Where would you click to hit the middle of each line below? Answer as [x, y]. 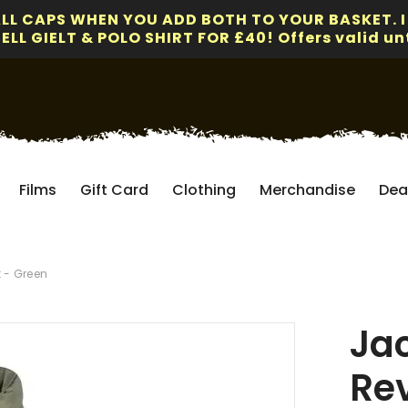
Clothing [204, 189]
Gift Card [114, 189]
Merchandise [307, 189]
